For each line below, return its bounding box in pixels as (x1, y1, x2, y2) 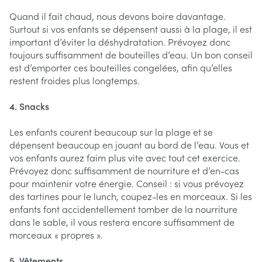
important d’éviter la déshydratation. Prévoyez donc (9, 35, 230, 48)
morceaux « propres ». (9, 227, 103, 241)
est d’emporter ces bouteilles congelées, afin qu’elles (9, 60, 232, 74)
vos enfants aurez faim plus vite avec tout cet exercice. (9, 150, 240, 164)
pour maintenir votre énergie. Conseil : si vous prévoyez (9, 176, 244, 189)
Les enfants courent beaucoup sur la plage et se (9, 125, 213, 138)
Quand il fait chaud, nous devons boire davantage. (9, 9, 226, 22)
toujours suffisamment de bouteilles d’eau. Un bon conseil (9, 47, 253, 61)
